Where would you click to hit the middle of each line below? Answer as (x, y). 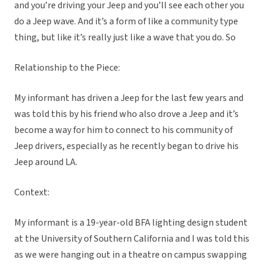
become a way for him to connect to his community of (123, 130)
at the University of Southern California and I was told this (132, 239)
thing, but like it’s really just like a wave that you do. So (125, 38)
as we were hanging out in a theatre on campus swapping (131, 255)
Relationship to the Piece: (67, 68)
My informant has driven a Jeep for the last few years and (129, 98)
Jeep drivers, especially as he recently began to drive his (126, 146)
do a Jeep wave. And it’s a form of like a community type (126, 22)
